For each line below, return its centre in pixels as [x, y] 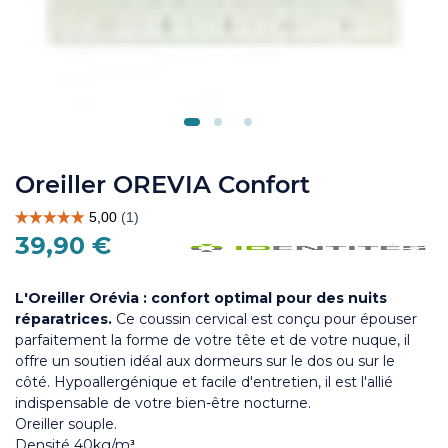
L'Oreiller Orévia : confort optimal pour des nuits [201, 297]
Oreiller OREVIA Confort [162, 184]
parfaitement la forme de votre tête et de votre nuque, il [212, 339]
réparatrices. [63, 318]
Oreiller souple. [68, 423]
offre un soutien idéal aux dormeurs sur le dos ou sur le [205, 360]
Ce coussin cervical [181, 318]
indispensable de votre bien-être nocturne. [163, 402]
